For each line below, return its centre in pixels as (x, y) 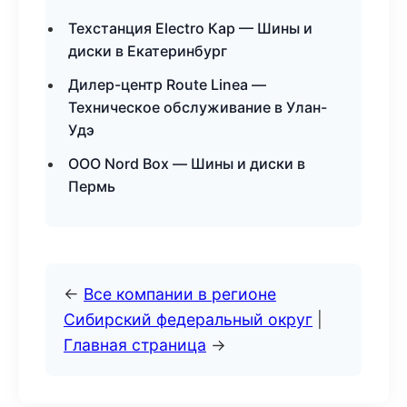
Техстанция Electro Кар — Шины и (190, 28)
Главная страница (135, 345)
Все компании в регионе (180, 294)
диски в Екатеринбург (148, 51)
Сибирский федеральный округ (188, 319)
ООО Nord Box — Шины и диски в (187, 164)
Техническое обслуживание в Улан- (198, 107)
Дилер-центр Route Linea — (167, 84)
